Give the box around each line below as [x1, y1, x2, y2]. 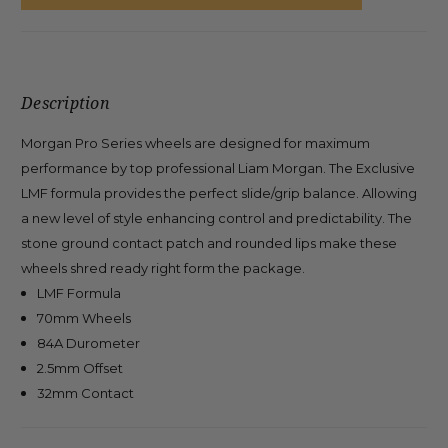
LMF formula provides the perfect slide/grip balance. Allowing [21, 184, 417, 201]
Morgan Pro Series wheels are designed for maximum [21, 134, 370, 151]
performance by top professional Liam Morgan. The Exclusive [21, 159, 415, 176]
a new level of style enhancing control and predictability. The [21, 209, 412, 226]
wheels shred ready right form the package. [21, 259, 305, 276]
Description [21, 91, 110, 114]
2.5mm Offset [37, 359, 124, 376]
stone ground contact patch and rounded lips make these [21, 234, 397, 251]
